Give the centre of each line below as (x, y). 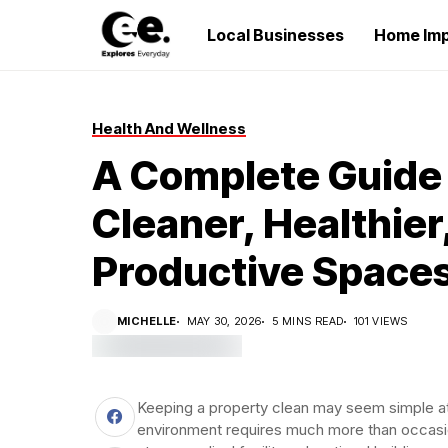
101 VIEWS (380, 321)
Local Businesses (275, 35)
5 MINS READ (307, 321)
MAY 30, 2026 (224, 321)
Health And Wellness (169, 128)
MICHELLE (147, 321)
